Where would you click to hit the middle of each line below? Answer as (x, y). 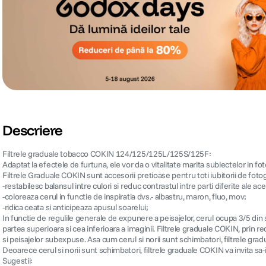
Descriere (33, 130)
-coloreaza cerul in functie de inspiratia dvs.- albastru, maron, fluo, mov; (124, 197)
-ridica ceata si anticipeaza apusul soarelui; (75, 208)
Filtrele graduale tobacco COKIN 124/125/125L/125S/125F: (107, 154)
